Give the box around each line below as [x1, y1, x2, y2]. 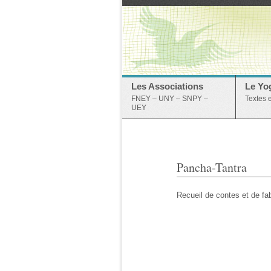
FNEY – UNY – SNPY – [131, 94, 208, 103]
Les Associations [131, 81, 203, 91]
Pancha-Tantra [177, 159, 247, 175]
